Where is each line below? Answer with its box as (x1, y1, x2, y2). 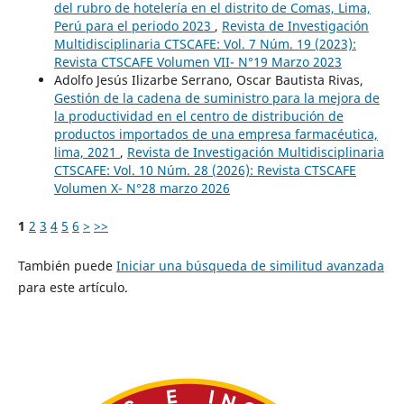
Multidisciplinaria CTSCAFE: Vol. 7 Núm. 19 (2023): (53, 34, 356, 52)
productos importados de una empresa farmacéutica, (53, 124, 378, 142)
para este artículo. (17, 278, 128, 296)
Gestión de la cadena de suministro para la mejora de (53, 88, 380, 106)
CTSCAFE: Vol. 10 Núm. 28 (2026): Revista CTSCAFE (53, 161, 356, 179)
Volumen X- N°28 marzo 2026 (53, 179, 230, 197)
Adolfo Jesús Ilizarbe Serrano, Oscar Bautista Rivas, (53, 70, 363, 88)
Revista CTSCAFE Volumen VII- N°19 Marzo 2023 (53, 52, 342, 70)
